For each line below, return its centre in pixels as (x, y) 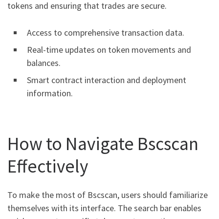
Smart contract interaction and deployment (107, 80)
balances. (44, 63)
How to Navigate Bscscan (103, 143)
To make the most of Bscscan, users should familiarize (108, 195)
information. (50, 93)
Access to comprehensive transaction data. (106, 32)
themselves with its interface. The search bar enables (104, 208)
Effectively (48, 166)
